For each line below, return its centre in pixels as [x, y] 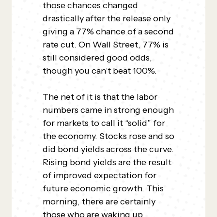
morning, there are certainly [99, 201]
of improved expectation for [100, 175]
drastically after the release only [107, 18]
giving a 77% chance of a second [108, 31]
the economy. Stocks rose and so [108, 136]
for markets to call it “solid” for [104, 123]
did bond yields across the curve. [108, 149]
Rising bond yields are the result [107, 162]
